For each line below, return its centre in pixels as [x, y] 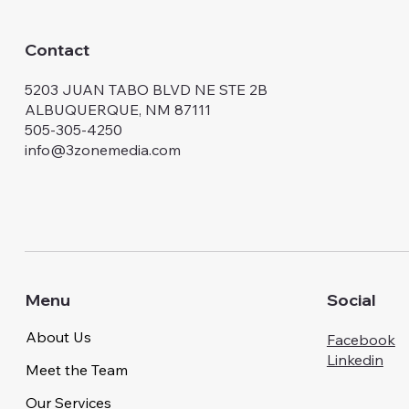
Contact [57, 49]
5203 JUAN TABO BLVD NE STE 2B [146, 89]
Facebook [361, 339]
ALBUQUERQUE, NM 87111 [117, 109]
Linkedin [355, 359]
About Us [58, 337]
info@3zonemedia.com [102, 149]
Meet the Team [76, 370]
